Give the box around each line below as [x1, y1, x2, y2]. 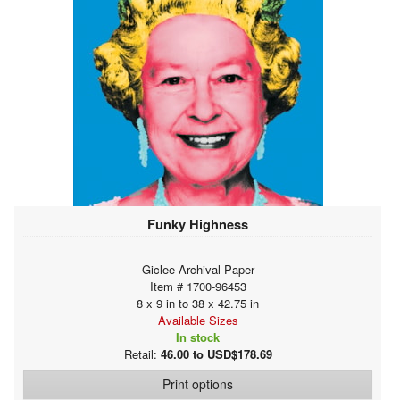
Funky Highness [147, 213, 248, 234]
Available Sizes [157, 311, 238, 329]
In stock [176, 328, 220, 346]
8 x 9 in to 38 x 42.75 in [137, 294, 259, 312]
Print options [162, 374, 233, 393]
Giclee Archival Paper [141, 260, 254, 278]
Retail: [123, 345, 161, 362]
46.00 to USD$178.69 [160, 345, 272, 362]
